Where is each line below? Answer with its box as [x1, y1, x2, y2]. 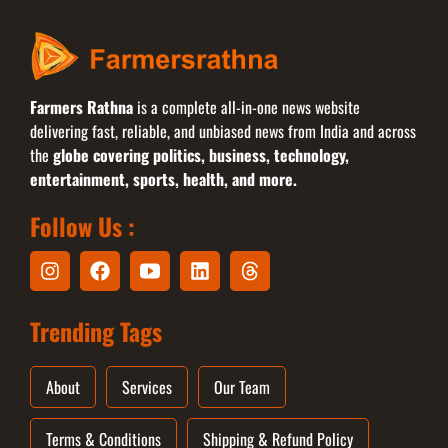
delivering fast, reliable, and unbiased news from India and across [30, 118, 416, 143]
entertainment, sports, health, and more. [30, 166, 297, 191]
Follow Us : [30, 207, 135, 244]
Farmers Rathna [30, 94, 133, 119]
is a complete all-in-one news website [133, 94, 360, 119]
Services [122, 374, 172, 399]
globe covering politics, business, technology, [53, 142, 349, 167]
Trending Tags [30, 312, 162, 349]
